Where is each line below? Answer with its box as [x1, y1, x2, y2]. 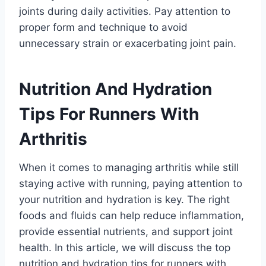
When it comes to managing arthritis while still [19, 161, 239, 173]
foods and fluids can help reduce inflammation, [19, 209, 244, 221]
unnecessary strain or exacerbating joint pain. [19, 37, 236, 49]
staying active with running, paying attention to [19, 177, 242, 189]
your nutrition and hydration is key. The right [19, 193, 230, 205]
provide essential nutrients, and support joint [19, 225, 233, 237]
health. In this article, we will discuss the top [19, 241, 230, 254]
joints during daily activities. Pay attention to [19, 5, 230, 17]
